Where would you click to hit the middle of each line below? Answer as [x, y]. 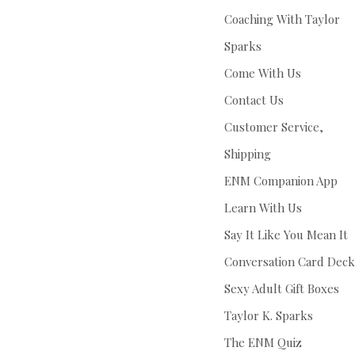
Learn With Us [263, 208]
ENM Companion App [281, 181]
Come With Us [262, 73]
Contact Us [254, 100]
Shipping [247, 154]
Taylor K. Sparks [268, 316]
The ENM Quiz [263, 343]
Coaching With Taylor [282, 19]
